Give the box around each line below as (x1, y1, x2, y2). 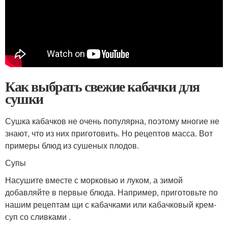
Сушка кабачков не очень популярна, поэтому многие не (5, 115, 219, 127)
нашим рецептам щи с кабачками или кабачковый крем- (5, 198, 216, 210)
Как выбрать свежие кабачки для (5, 76, 199, 97)
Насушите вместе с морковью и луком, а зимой (5, 174, 183, 186)
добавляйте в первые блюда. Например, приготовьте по (5, 186, 218, 198)
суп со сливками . (5, 211, 71, 222)
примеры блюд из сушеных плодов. (5, 139, 139, 151)
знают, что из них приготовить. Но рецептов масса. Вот (5, 127, 213, 139)
